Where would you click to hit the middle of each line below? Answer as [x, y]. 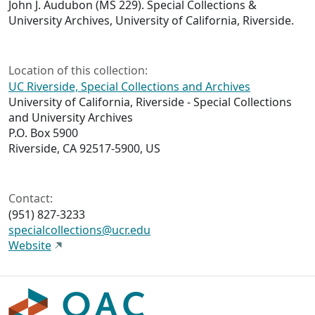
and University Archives [71, 118]
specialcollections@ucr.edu [79, 230]
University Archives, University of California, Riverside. [151, 21]
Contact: [31, 199]
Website [30, 246]
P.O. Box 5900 [43, 133]
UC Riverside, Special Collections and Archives [129, 87]
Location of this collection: [78, 71]
